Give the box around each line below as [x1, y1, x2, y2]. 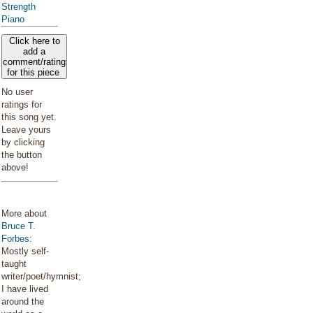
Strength [1, 1, 36, 12]
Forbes [1, 233, 29, 244]
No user [1, 87, 33, 97]
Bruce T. [1, 221, 36, 231]
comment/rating [3, 57, 66, 67]
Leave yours [1, 124, 51, 135]
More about [1, 208, 47, 219]
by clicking [1, 137, 45, 147]
